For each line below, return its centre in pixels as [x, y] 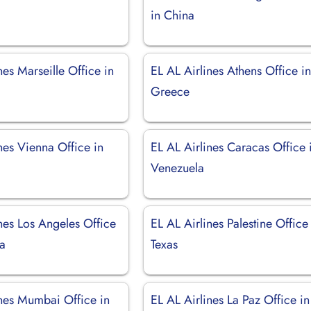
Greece [170, 91]
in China [173, 15]
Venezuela [178, 168]
